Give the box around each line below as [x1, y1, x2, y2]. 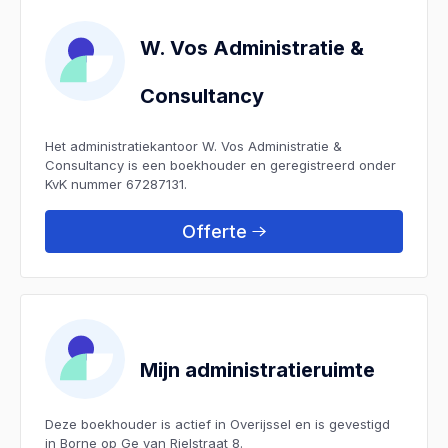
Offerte [182, 220, 247, 242]
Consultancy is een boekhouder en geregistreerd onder [45, 156, 396, 173]
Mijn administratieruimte [140, 357, 375, 382]
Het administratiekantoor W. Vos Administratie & [45, 137, 342, 154]
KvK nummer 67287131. [45, 175, 187, 192]
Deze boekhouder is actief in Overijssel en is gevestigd [45, 415, 390, 432]
